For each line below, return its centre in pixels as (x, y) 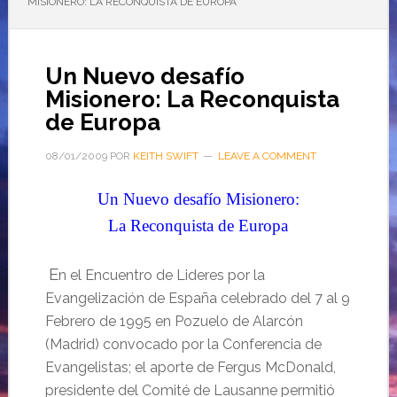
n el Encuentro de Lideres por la (161, 275)
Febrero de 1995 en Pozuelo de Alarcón (174, 321)
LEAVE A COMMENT (267, 156)
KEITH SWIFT (165, 156)
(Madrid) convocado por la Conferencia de (183, 344)
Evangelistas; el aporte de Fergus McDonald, (190, 367)
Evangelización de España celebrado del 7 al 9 (197, 298)
